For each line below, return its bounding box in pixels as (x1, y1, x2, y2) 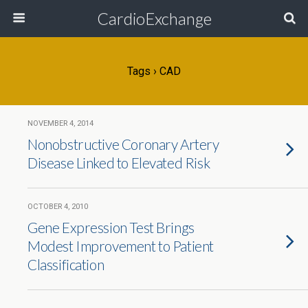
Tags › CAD (127, 65, 181, 78)
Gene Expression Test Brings (27, 219, 195, 236)
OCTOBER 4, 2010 (27, 202, 88, 211)
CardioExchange (96, 8, 212, 28)
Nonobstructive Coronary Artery (27, 135, 219, 153)
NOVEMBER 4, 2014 (27, 119, 93, 128)
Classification (27, 256, 104, 273)
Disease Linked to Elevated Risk (27, 154, 210, 171)
